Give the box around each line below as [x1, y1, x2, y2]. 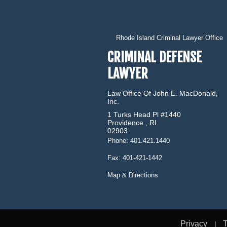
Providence [107, 119, 143, 127]
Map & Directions [107, 171, 158, 179]
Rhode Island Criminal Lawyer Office [116, 34, 223, 42]
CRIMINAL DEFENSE [107, 49, 202, 66]
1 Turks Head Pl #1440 [107, 110, 181, 119]
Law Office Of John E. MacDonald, [107, 89, 218, 98]
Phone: [107, 137, 130, 145]
